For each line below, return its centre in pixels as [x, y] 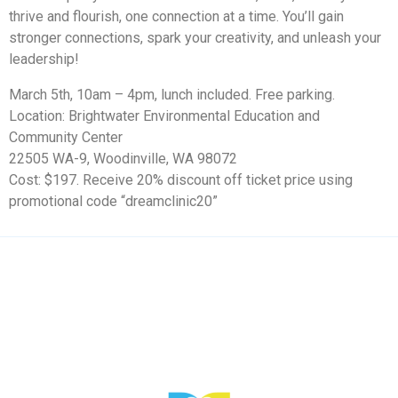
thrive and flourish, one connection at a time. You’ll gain [176, 17]
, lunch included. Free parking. [245, 95]
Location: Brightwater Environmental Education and [164, 116]
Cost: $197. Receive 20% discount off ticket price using [181, 180]
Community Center [66, 138]
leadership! [44, 60]
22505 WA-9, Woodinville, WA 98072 [123, 159]
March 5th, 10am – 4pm [82, 95]
